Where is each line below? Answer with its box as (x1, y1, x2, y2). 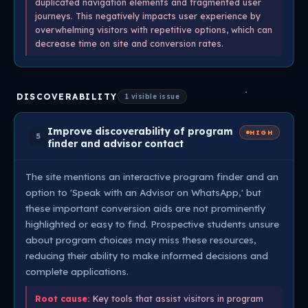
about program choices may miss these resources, (25, 234, 256, 245)
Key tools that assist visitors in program (90, 293, 263, 304)
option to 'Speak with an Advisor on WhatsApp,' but (25, 186, 261, 198)
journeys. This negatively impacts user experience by (35, 10, 261, 21)
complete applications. (25, 265, 129, 277)
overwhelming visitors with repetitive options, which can (35, 24, 272, 35)
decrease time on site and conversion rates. (35, 38, 223, 49)
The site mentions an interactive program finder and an (25, 170, 278, 182)
